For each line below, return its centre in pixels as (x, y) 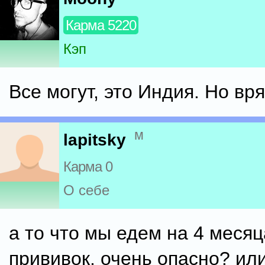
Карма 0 (88, 167)
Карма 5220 (101, 25)
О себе (86, 190)
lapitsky (95, 140)
